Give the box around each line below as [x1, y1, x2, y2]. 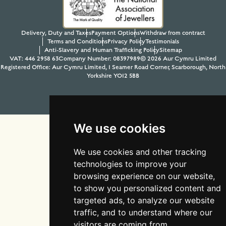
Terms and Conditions [47, 37, 107, 45]
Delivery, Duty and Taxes [21, 29, 91, 36]
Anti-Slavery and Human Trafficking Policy [44, 46, 159, 53]
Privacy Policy [107, 37, 145, 45]
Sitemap [159, 46, 182, 53]
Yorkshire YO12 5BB [87, 72, 139, 79]
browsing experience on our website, [73, 171, 215, 181]
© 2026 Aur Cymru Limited [140, 54, 216, 62]
